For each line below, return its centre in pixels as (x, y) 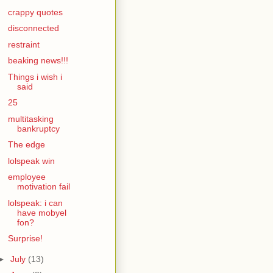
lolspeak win (31, 161)
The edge (26, 144)
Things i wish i (35, 76)
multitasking (30, 119)
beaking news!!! (38, 60)
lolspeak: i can (35, 203)
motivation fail (43, 186)
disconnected (33, 28)
